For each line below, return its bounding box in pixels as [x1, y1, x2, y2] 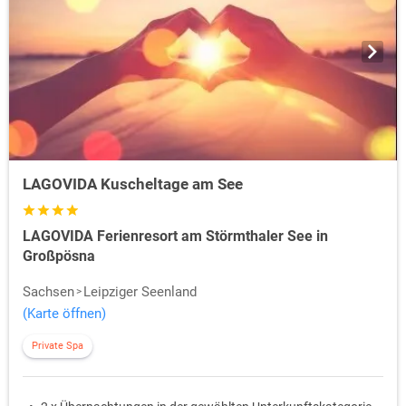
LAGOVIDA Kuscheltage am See [23, 175, 243, 194]
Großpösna [23, 247, 95, 266]
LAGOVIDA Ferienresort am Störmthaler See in [23, 227, 328, 246]
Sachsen [23, 284, 74, 301]
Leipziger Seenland [83, 284, 197, 301]
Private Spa [32, 340, 83, 353]
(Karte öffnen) [23, 305, 106, 323]
